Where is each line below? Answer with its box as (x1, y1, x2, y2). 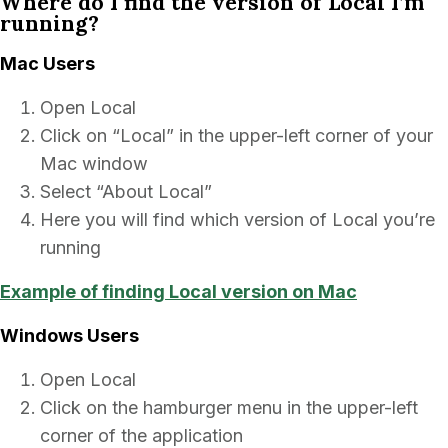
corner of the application (40, 425, 243, 446)
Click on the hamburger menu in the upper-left (40, 397, 418, 418)
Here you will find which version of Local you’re (40, 209, 435, 230)
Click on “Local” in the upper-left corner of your (40, 125, 433, 146)
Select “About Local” (40, 181, 212, 202)
